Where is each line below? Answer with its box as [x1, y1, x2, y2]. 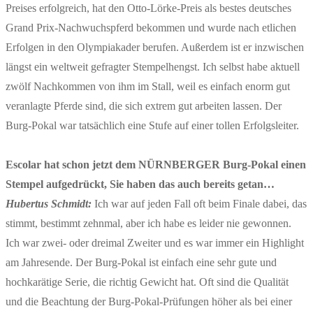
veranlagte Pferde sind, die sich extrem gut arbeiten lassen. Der [6, 99, 282, 112]
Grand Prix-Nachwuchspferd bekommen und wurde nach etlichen [6, 21, 296, 34]
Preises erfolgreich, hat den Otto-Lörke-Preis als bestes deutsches [6, 1, 291, 14]
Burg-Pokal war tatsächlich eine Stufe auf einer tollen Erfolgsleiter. [6, 119, 299, 131]
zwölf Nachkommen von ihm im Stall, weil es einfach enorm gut [6, 80, 290, 92]
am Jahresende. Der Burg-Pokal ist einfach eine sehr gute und [6, 256, 277, 268]
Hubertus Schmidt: [6, 197, 92, 210]
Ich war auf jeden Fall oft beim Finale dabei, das [92, 197, 307, 210]
